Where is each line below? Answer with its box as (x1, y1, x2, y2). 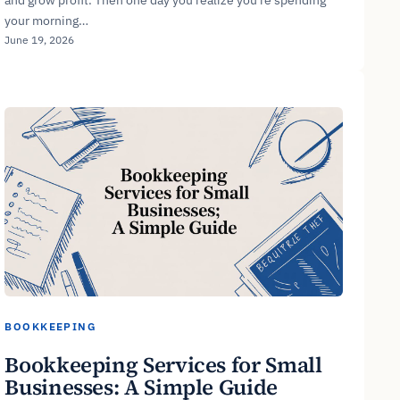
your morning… (4, 12, 89, 29)
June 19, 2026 (4, 32, 75, 46)
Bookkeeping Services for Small (4, 349, 322, 379)
